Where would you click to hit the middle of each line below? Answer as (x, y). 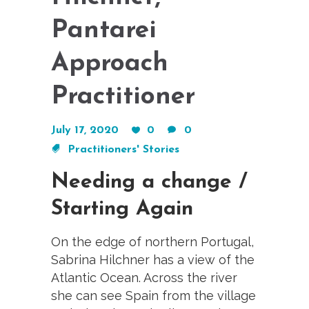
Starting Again (122, 209)
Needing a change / (149, 182)
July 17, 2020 (85, 130)
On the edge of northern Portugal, (152, 241)
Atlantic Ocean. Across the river (144, 277)
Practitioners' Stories (123, 149)
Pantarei (104, 30)
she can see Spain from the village (153, 295)
